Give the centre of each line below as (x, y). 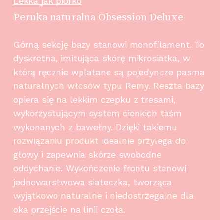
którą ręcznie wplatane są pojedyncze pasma (109, 72)
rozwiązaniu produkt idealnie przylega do (99, 140)
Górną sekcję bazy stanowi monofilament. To (109, 44)
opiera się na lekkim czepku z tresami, (94, 99)
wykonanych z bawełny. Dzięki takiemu (95, 127)
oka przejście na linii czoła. (69, 209)
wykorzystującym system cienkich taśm (97, 113)
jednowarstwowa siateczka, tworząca (92, 182)
